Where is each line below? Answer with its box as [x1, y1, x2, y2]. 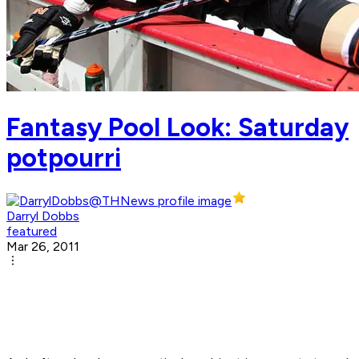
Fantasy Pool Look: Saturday [6, 111, 349, 143]
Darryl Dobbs [6, 208, 79, 224]
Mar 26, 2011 [6, 239, 79, 255]
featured [6, 224, 57, 240]
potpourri [6, 142, 121, 173]
